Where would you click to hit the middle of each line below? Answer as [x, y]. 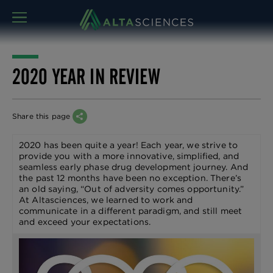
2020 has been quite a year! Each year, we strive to [129, 145]
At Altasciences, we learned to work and [106, 200]
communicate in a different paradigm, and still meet [131, 211]
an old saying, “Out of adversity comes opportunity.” [132, 189]
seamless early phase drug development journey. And [134, 167]
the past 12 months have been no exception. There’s [130, 178]
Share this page [43, 116]
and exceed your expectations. [85, 222]
